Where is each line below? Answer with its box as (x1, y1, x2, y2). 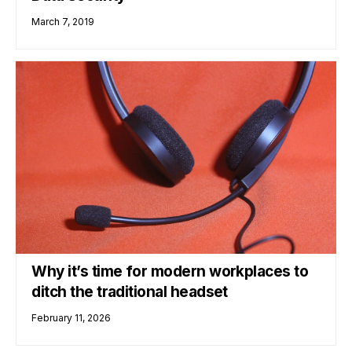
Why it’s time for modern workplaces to (31, 262, 309, 280)
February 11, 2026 (31, 311, 112, 324)
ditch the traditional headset (31, 282, 228, 301)
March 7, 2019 (31, 15, 95, 27)
